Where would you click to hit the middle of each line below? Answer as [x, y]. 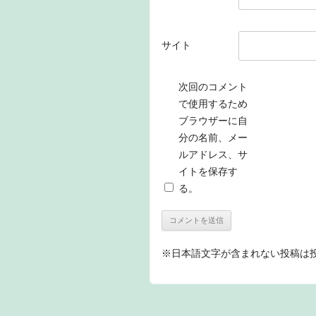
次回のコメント [213, 86]
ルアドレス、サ [213, 154]
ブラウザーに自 [213, 120]
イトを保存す [208, 171]
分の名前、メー [213, 137]
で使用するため [213, 103]
